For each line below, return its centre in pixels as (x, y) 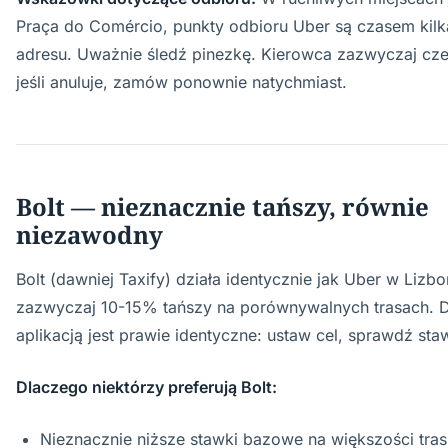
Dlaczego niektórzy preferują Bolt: (146, 387)
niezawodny (89, 234)
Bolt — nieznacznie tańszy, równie (222, 206)
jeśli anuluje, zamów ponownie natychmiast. (181, 82)
